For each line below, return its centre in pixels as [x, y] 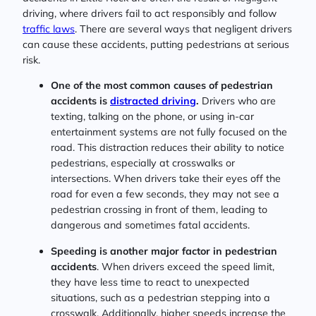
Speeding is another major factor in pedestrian [164, 251]
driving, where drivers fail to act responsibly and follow [150, 14]
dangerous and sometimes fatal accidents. [150, 225]
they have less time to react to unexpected [150, 282]
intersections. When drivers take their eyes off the [166, 179]
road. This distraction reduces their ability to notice [168, 148]
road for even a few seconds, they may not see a [165, 194]
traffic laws [49, 29]
